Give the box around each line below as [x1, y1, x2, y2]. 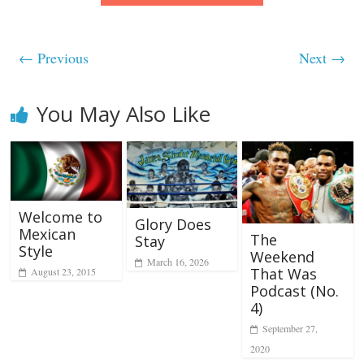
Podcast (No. [249, 281, 339, 301]
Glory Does [134, 214, 211, 235]
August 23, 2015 [31, 264, 97, 278]
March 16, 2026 [146, 255, 209, 269]
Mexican [19, 223, 76, 244]
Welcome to [19, 206, 103, 227]
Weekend [249, 247, 314, 267]
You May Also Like [37, 99, 211, 129]
